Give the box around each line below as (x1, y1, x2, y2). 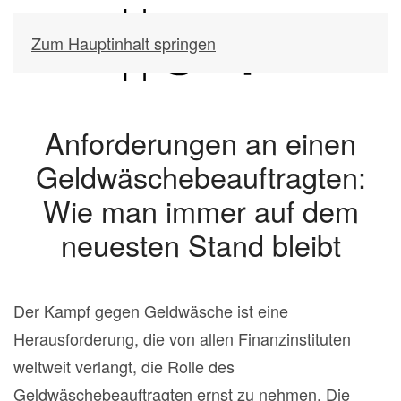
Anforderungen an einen (45, 122, 356, 163)
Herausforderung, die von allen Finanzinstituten (13, 327, 351, 350)
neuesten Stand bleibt (60, 224, 341, 265)
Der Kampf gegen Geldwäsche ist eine (13, 299, 288, 322)
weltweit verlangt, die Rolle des (13, 354, 235, 378)
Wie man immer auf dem (42, 190, 359, 231)
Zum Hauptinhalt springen (31, 31, 216, 55)
